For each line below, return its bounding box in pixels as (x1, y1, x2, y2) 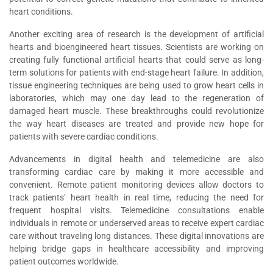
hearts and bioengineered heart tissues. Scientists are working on (9, 41, 264, 52)
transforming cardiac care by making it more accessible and (9, 166, 264, 177)
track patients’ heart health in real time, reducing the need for (9, 192, 264, 203)
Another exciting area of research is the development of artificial (9, 29, 264, 40)
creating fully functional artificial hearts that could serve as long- (9, 54, 264, 65)
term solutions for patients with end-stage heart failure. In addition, (9, 67, 264, 78)
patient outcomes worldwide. (9, 256, 119, 267)
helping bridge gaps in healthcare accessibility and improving (9, 243, 264, 254)
